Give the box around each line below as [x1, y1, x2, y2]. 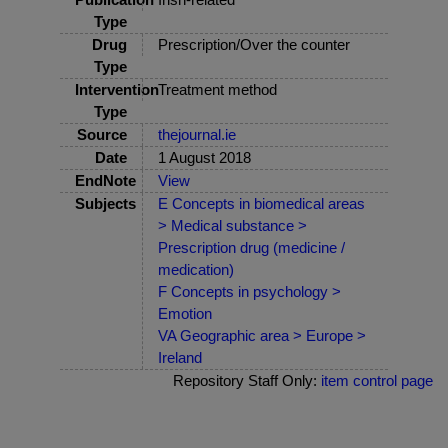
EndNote [75, 171, 136, 189]
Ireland [158, 348, 202, 366]
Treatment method [158, 80, 277, 98]
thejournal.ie [158, 125, 236, 143]
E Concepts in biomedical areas [158, 194, 365, 212]
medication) [158, 260, 234, 278]
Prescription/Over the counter [158, 35, 350, 53]
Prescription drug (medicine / [158, 238, 345, 256]
